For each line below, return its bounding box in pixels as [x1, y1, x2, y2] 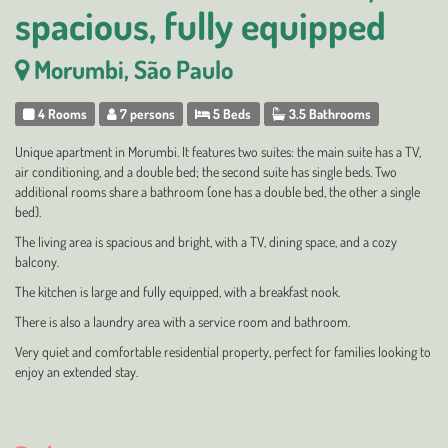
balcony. [15, 253, 59, 270]
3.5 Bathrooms [285, 105, 371, 122]
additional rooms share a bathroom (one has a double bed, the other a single [15, 183, 420, 200]
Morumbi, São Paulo [34, 53, 233, 85]
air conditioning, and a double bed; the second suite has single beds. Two [15, 163, 397, 180]
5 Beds [210, 105, 252, 122]
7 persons [117, 105, 176, 122]
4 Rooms [35, 105, 88, 122]
